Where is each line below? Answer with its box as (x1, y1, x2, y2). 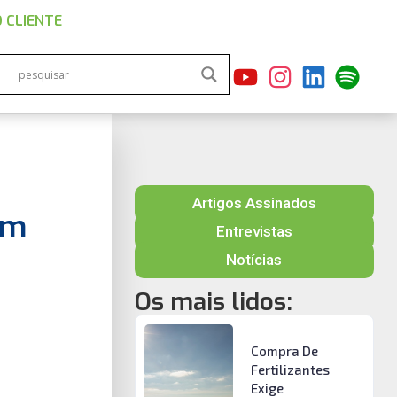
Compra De (250, 343, 318, 359)
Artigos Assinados (191, 194, 316, 212)
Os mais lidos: (134, 285, 292, 318)
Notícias (226, 251, 283, 269)
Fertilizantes (250, 362, 330, 378)
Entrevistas (215, 222, 292, 240)
